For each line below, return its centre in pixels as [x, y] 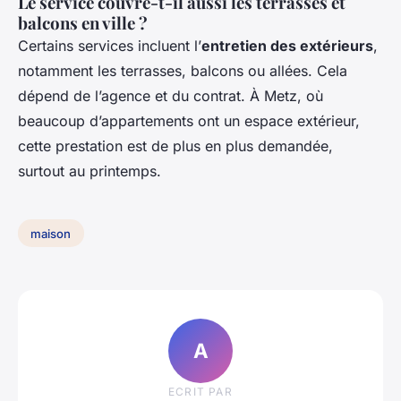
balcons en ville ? [83, 22]
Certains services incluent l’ [110, 45]
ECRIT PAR [200, 392]
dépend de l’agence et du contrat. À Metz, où [171, 95]
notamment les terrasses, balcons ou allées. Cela [183, 70]
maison [51, 233]
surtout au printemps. [90, 171]
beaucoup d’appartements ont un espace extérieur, [189, 120]
